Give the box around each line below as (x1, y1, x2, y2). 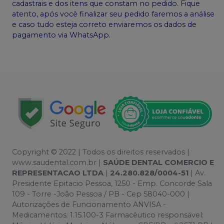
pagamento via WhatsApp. (12, 30, 110, 40)
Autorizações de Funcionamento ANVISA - (12, 200, 166, 209)
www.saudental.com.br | (12, 158, 103, 167)
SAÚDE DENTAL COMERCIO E (103, 158, 214, 167)
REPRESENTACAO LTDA (12, 168, 103, 178)
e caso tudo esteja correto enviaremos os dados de (12, 20, 196, 29)
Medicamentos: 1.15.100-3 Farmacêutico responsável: (12, 210, 203, 220)
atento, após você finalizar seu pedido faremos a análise (12, 9, 214, 19)
